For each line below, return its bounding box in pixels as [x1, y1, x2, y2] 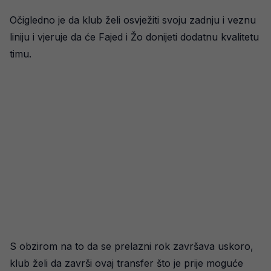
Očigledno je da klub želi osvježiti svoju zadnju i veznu [10, 14, 256, 26]
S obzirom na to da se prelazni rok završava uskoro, [10, 240, 253, 252]
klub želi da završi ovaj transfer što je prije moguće [10, 257, 243, 269]
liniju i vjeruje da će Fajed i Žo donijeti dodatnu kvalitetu [10, 31, 259, 43]
